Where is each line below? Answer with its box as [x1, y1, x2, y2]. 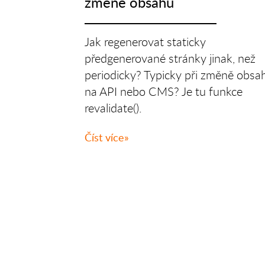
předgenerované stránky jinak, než [84, 50, 256, 66]
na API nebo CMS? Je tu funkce [84, 83, 243, 99]
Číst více [84, 130, 124, 144]
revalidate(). [84, 100, 142, 116]
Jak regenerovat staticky [84, 34, 206, 50]
